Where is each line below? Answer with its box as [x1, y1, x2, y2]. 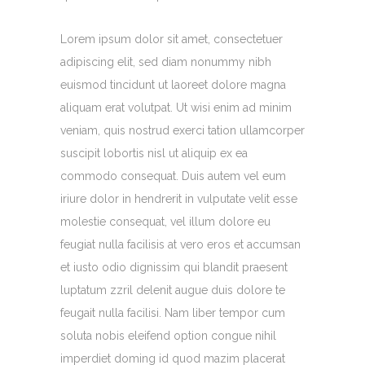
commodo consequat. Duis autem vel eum [60, 169, 286, 182]
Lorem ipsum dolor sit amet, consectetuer [60, 32, 283, 46]
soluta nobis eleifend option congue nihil [60, 328, 276, 342]
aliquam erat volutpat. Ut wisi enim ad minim [60, 100, 292, 114]
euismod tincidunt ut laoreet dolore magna [60, 77, 286, 91]
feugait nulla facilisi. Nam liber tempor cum [60, 306, 285, 319]
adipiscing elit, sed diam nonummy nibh [60, 55, 271, 68]
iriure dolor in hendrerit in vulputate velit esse [60, 191, 297, 205]
